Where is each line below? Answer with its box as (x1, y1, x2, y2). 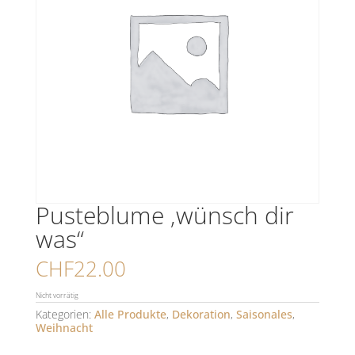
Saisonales (235, 307, 292, 323)
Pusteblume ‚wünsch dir (35, 199, 294, 232)
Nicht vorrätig (35, 290, 78, 301)
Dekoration (171, 307, 231, 323)
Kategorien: (35, 307, 94, 323)
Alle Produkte (94, 307, 166, 323)
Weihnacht (35, 320, 93, 336)
